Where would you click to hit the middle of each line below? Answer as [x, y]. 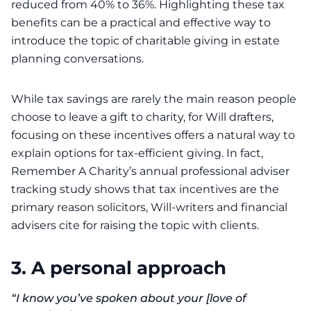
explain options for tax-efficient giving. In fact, [137, 153]
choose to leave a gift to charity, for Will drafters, [142, 117]
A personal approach [129, 268]
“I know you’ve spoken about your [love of [129, 298]
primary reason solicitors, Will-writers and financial [149, 207]
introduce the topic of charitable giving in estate [145, 41]
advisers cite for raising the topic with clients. [135, 225]
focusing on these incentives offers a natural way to [153, 135]
